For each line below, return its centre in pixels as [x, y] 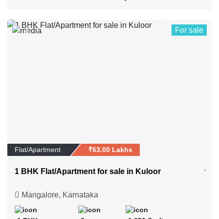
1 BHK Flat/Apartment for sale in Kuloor [88, 171]
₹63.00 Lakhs [110, 149]
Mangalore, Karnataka [59, 195]
